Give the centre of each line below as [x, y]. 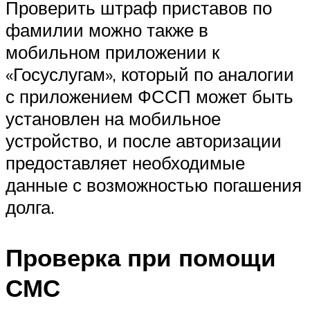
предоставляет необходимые [125, 162]
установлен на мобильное [113, 118]
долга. [30, 207]
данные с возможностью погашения [154, 184]
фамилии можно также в [107, 29]
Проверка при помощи [141, 257]
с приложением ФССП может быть [149, 96]
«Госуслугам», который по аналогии [150, 74]
